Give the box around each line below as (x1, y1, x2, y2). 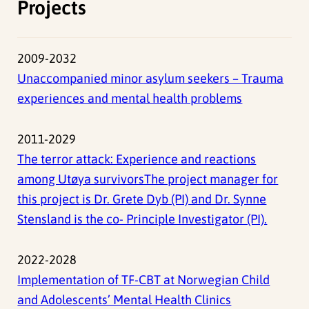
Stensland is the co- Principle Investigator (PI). (17, 211, 268, 226)
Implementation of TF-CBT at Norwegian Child (17, 272, 270, 287)
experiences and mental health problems (17, 90, 243, 106)
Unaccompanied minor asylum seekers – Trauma (17, 70, 284, 86)
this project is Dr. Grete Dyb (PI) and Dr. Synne (17, 191, 267, 206)
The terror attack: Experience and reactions (17, 151, 257, 166)
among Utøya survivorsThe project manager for (17, 171, 279, 186)
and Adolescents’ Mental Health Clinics (17, 292, 232, 307)
